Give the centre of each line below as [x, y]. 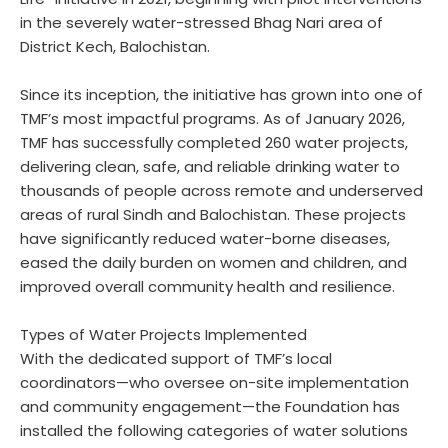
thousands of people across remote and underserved [221, 191]
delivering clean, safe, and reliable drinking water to [210, 167]
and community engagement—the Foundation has [210, 407]
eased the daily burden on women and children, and [213, 263]
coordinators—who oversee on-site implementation [214, 383]
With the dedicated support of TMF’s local [176, 359]
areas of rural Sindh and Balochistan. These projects [213, 215]
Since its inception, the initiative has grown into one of [221, 95]
